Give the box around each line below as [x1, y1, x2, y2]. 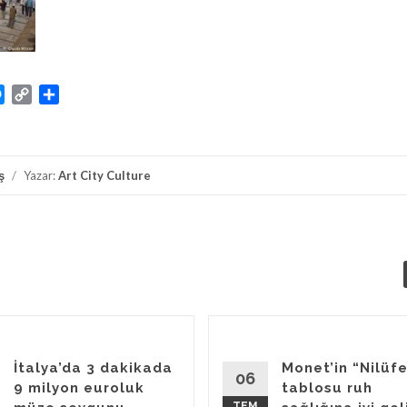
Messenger [5, 85, 74, 103]
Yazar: [21, 168, 58, 183]
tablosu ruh [282, 380, 372, 396]
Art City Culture [58, 168, 151, 183]
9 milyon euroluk [14, 380, 144, 396]
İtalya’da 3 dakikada [14, 360, 173, 376]
